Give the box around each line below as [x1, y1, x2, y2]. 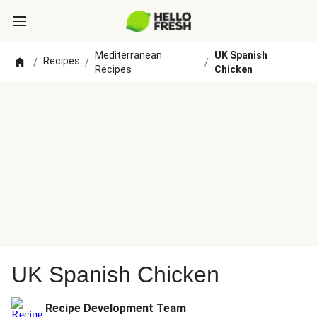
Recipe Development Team [45, 301, 186, 315]
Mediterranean [95, 50, 163, 61]
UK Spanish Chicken [11, 262, 219, 287]
